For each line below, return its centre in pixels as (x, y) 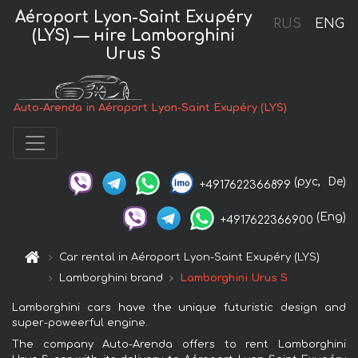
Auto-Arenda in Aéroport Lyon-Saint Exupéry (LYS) (151, 108)
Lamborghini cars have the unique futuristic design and (179, 307)
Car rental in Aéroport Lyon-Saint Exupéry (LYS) (190, 257)
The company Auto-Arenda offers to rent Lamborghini (179, 344)
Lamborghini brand (111, 278)
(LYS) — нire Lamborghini (133, 35)
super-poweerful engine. (80, 322)
